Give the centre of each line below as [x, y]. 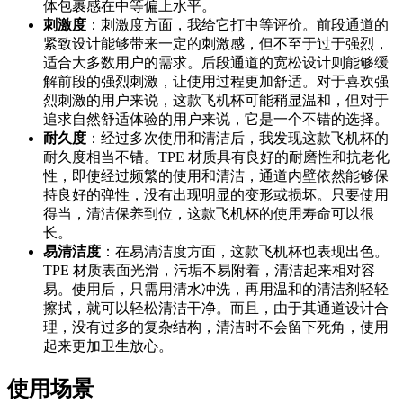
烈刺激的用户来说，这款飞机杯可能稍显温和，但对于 [216, 100]
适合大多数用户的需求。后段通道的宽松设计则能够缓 [216, 62]
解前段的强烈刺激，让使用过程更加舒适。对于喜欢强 [216, 81]
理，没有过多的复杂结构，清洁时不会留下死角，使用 [216, 327]
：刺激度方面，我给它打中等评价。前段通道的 [237, 24]
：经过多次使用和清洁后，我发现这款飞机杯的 [237, 138]
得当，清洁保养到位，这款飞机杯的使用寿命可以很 [209, 213]
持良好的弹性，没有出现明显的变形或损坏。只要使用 [216, 194]
